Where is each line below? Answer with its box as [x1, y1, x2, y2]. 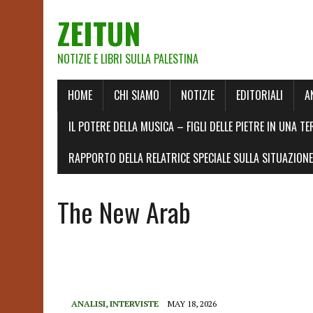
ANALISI [71, 298, 105, 309]
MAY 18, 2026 [168, 298, 217, 309]
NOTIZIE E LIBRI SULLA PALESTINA [57, 50, 198, 67]
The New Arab [57, 192, 191, 231]
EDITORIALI [236, 87, 283, 103]
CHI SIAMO [114, 87, 159, 103]
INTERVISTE [110, 298, 159, 309]
